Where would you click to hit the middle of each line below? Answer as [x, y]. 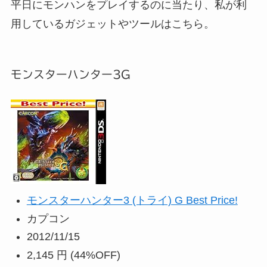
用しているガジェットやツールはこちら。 [112, 24]
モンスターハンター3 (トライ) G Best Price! [132, 201]
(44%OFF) [95, 255]
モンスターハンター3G [70, 74]
